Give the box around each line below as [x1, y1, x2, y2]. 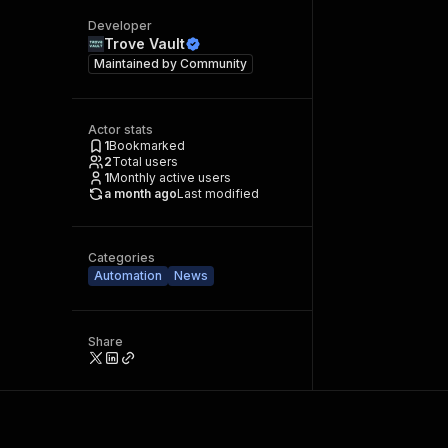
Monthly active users [109, 170, 231, 185]
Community [180, 56, 247, 71]
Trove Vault [104, 35, 185, 52]
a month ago [104, 186, 177, 201]
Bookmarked [109, 138, 185, 153]
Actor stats [88, 122, 153, 137]
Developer [88, 18, 152, 33]
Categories [88, 250, 155, 265]
